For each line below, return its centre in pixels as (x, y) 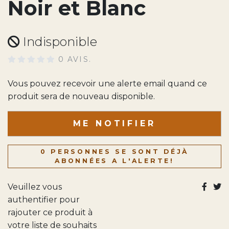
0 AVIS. (75, 60)
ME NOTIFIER (114, 124)
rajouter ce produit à (50, 213)
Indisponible (59, 42)
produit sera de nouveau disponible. (81, 97)
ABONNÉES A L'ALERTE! (114, 161)
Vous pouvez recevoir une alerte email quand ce (107, 84)
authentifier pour (44, 200)
